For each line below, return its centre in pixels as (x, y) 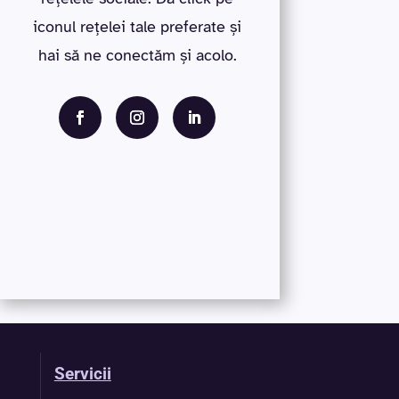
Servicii (82, 375)
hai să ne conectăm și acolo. (137, 56)
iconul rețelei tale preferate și (138, 27)
